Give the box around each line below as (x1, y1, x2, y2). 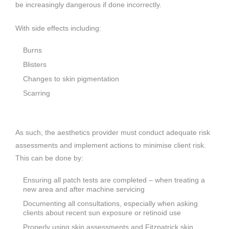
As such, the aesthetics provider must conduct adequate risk (15, 128, 210, 136)
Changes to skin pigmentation (23, 74, 119, 83)
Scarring (23, 88, 50, 97)
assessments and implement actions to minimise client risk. (15, 141, 208, 149)
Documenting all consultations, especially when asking (23, 199, 198, 208)
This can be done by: (15, 153, 83, 162)
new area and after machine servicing (23, 185, 145, 193)
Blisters (23, 60, 47, 68)
